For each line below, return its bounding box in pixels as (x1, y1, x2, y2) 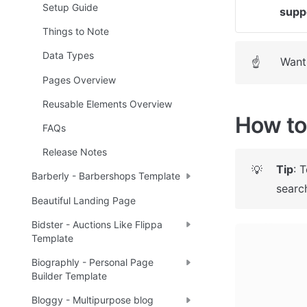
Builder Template (32, 269, 107, 282)
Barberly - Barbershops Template (32, 170, 180, 182)
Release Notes (42, 146, 107, 158)
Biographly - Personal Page (32, 256, 153, 268)
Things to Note (42, 25, 109, 38)
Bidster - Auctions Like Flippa (32, 218, 162, 230)
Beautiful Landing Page (32, 194, 136, 206)
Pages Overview (42, 73, 116, 86)
